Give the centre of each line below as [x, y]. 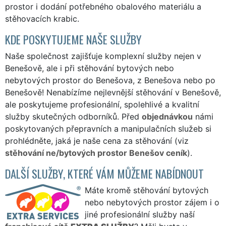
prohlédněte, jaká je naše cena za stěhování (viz [97, 140]
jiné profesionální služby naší [140, 214]
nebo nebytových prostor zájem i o [152, 202]
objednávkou [167, 116]
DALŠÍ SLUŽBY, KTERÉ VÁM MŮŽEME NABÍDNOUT [104, 173]
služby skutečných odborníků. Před [73, 116]
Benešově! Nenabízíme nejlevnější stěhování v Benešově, [113, 92]
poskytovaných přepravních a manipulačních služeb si [108, 128]
